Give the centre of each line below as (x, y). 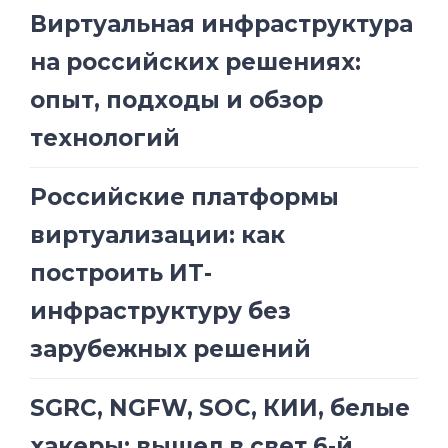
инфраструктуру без (160, 311)
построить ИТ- (121, 273)
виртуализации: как (157, 235)
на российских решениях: (195, 62)
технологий (105, 138)
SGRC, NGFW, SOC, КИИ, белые (220, 408)
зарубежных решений (170, 349)
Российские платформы (184, 197)
